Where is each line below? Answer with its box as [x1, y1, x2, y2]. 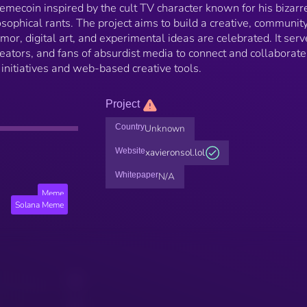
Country [114, 122, 145, 132]
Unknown [144, 122, 185, 136]
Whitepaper [114, 170, 158, 180]
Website [114, 146, 145, 156]
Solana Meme [15, 199, 64, 211]
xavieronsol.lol [145, 146, 205, 160]
